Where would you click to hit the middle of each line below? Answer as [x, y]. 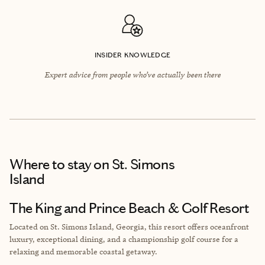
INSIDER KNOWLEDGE [132, 55]
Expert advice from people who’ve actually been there [132, 74]
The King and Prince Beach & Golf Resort [129, 208]
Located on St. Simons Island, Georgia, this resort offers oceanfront [129, 226]
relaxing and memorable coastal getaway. [83, 251]
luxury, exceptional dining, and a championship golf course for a [124, 239]
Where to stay [50, 164]
